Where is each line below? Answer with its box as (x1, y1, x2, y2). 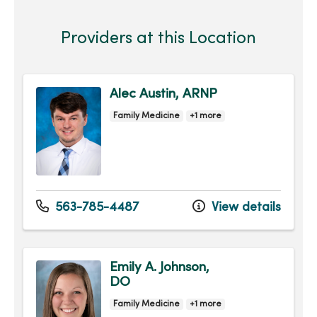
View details (208, 202, 281, 214)
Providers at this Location (61, 31, 256, 47)
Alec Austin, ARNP (110, 88, 217, 100)
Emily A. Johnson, (110, 261, 209, 274)
